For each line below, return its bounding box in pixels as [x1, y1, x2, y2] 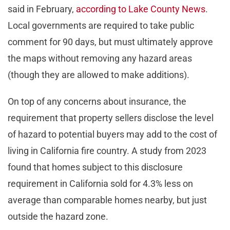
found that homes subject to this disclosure [8, 162, 183, 173]
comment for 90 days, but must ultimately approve [8, 36, 213, 48]
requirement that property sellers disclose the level [8, 112, 214, 124]
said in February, [8, 4, 76, 15]
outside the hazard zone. [8, 211, 112, 222]
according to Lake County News [76, 4, 205, 15]
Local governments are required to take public [8, 20, 194, 31]
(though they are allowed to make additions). [8, 69, 191, 81]
